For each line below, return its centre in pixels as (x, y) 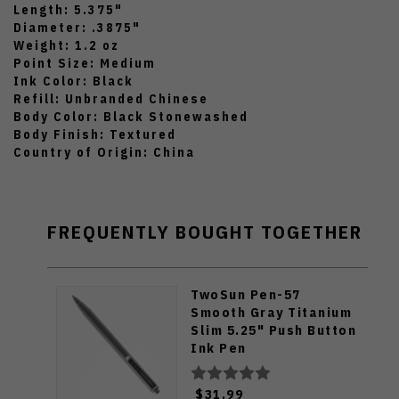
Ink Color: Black (76, 81)
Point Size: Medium (85, 63)
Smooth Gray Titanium (271, 312)
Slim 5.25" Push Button (273, 330)
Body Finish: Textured (97, 134)
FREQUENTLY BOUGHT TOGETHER (205, 231)
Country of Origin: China (104, 152)
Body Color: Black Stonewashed (131, 116)
